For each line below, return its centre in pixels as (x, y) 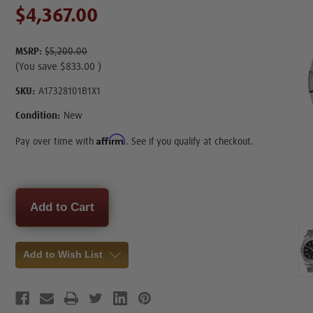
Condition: (38, 116)
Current (33, 194)
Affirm (111, 139)
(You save (37, 66)
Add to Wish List (63, 254)
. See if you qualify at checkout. (190, 141)
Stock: (30, 207)
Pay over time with (56, 141)
